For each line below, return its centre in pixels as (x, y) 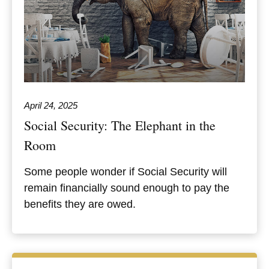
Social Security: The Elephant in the (120, 125)
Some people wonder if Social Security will (125, 171)
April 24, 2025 (51, 105)
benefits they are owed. (80, 204)
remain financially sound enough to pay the (127, 188)
